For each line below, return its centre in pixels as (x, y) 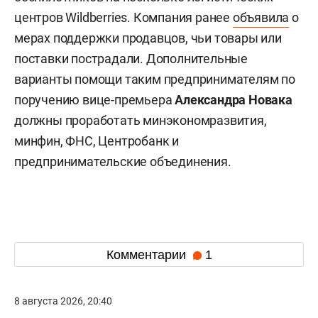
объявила (261, 18)
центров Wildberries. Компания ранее (124, 18)
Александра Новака (234, 100)
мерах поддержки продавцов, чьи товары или (148, 38)
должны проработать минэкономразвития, (141, 121)
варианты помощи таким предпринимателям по (155, 79)
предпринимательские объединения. (123, 162)
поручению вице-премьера (95, 100)
